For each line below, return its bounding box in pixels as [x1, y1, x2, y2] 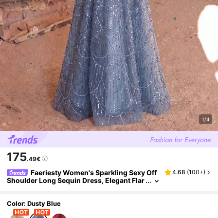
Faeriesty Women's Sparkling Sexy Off [31, 168, 157, 177]
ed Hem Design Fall [7, 183, 70, 192]
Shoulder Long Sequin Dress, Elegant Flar [7, 176, 145, 184]
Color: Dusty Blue [7, 200, 61, 208]
